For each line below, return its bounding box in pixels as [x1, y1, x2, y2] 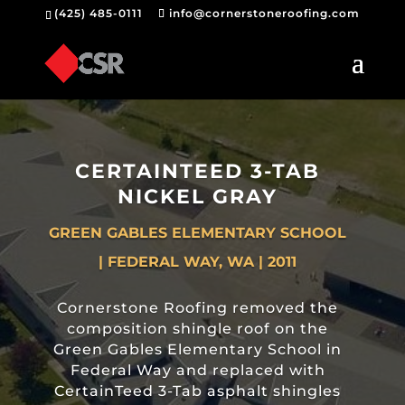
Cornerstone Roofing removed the [57, 298, 339, 316]
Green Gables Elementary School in [53, 340, 343, 358]
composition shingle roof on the [67, 319, 329, 337]
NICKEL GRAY [118, 184, 278, 209]
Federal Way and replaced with [70, 361, 325, 379]
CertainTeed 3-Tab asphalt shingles [54, 381, 342, 400]
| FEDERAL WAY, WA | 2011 [99, 252, 297, 270]
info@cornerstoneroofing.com [168, 6, 360, 20]
